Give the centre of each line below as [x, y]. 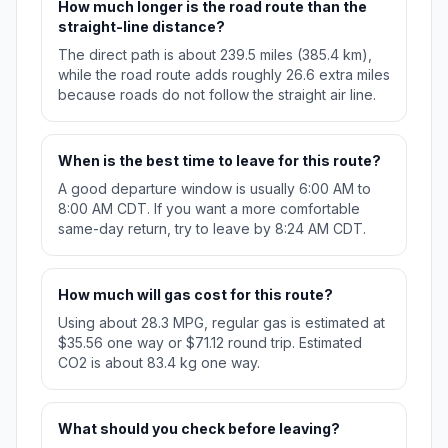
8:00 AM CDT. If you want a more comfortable [209, 209]
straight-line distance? [141, 27]
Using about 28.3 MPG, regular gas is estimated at [221, 323]
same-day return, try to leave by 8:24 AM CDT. [212, 229]
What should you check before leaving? [199, 429]
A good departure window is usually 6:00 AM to [214, 189]
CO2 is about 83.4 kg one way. [159, 363]
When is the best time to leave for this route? [219, 161]
